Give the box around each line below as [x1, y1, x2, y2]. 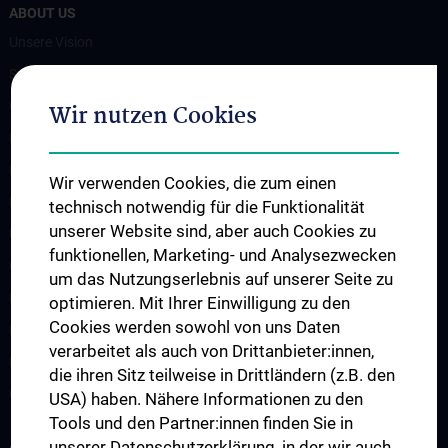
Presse [9, 354, 51, 371]
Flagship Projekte [9, 194, 116, 211]
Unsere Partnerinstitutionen [9, 226, 180, 243]
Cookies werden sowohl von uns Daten [49, 317, 341, 337]
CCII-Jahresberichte [9, 258, 132, 275]
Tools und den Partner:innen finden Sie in [49, 413, 354, 433]
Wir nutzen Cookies [49, 99, 258, 135]
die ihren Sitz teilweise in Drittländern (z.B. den [49, 365, 396, 385]
